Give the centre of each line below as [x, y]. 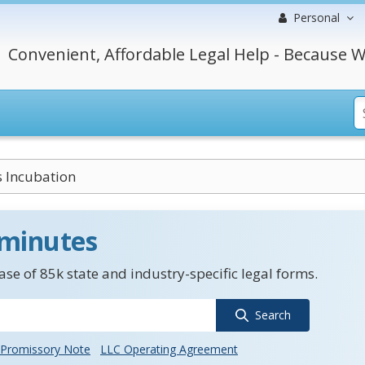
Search [273, 315]
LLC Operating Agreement [169, 349]
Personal [317, 18]
